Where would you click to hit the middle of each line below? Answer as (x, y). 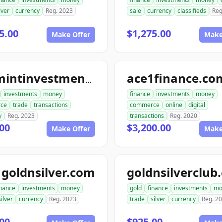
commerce (145, 105)
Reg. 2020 (184, 116)
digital (197, 105)
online (174, 105)
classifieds (192, 11)
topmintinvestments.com (88, 80)
